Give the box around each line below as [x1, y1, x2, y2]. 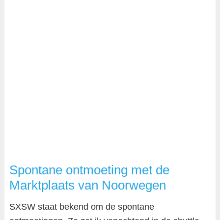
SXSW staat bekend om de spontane [9, 202, 154, 212]
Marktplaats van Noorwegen [9, 178, 166, 192]
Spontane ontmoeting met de [9, 163, 169, 177]
